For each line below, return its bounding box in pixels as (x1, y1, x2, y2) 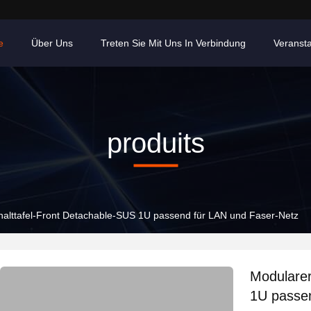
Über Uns (31, 37, 73, 49)
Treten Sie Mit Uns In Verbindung (101, 37, 246, 49)
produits (106, 127, 205, 158)
